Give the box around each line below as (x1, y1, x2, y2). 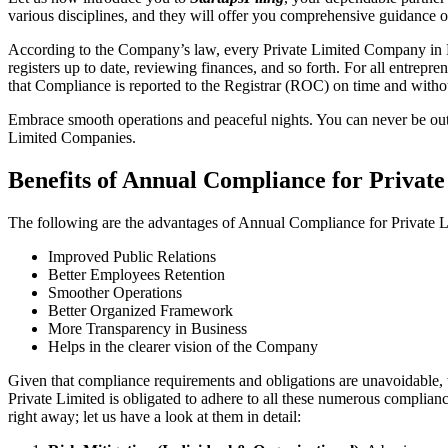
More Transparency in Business (48, 319, 247, 337)
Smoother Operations (48, 283, 182, 301)
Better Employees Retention (48, 265, 225, 283)
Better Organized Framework (48, 301, 233, 319)
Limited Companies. (8, 129, 136, 147)
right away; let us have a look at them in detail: (8, 407, 301, 425)
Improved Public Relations (48, 247, 216, 265)
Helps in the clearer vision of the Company (48, 337, 318, 355)
